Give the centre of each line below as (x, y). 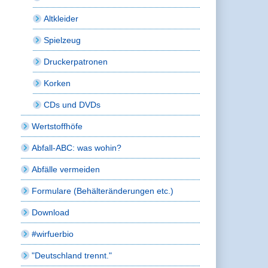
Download (51, 212)
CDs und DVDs (72, 104)
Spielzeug (63, 40)
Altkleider (61, 18)
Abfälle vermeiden (66, 169)
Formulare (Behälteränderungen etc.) (103, 191)
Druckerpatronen (76, 61)
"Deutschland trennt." (72, 255)
